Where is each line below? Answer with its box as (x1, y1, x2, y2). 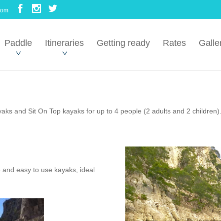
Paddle (4, 38, 33, 48)
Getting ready (97, 38, 150, 48)
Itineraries (45, 38, 84, 48)
